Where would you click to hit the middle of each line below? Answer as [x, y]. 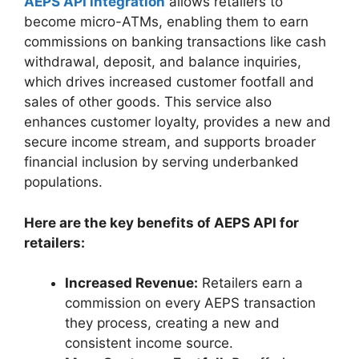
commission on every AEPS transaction [190, 303]
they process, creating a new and [172, 323]
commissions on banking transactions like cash [175, 42]
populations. [67, 182]
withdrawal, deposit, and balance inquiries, [163, 62]
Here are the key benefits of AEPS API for [161, 222]
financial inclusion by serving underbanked [161, 162]
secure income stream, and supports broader [170, 142]
